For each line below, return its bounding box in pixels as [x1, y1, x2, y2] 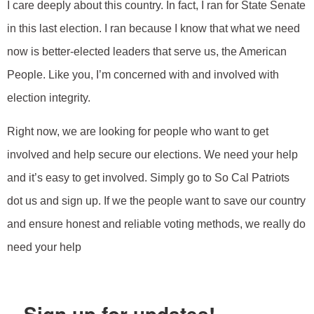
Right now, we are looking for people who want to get [7, 125, 268, 137]
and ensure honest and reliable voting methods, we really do [7, 217, 306, 230]
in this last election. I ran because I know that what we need [7, 22, 300, 35]
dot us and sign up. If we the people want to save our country [7, 194, 306, 207]
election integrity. [7, 92, 90, 104]
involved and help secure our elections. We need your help [7, 148, 298, 161]
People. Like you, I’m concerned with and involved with [7, 69, 279, 81]
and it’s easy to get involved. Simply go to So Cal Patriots [7, 171, 289, 184]
